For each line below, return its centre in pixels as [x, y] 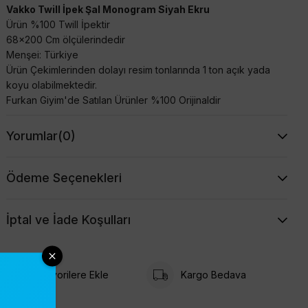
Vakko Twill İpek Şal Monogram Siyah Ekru [108, 9]
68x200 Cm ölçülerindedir [65, 39]
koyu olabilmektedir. [51, 85]
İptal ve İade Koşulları [68, 219]
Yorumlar [32, 135]
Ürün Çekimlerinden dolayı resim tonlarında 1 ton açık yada [138, 69]
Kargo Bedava [214, 275]
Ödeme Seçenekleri [64, 177]
